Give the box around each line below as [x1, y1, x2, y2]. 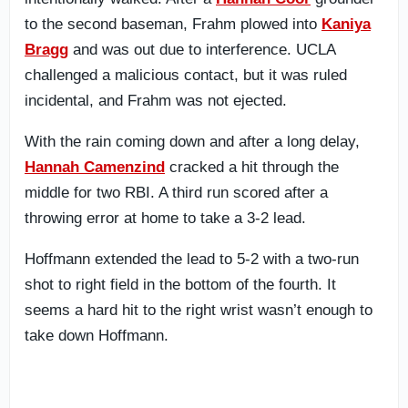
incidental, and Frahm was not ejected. [25, 92, 287, 109]
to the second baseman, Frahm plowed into [25, 15, 321, 33]
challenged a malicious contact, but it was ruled [25, 66, 347, 84]
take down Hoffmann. [25, 327, 168, 344]
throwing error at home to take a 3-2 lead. [25, 209, 306, 227]
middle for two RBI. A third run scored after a [25, 184, 328, 201]
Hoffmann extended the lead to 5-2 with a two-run [25, 250, 359, 268]
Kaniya [321, 15, 371, 33]
